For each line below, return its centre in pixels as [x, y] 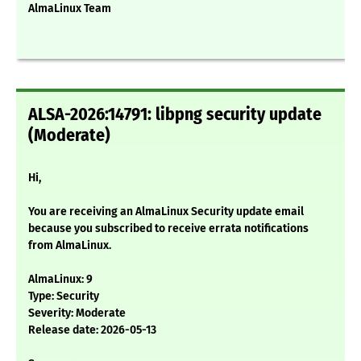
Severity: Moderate [77, 313]
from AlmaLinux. [70, 246]
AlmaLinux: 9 [60, 280]
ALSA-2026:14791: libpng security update [175, 115]
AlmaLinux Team [70, 9]
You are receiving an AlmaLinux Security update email [166, 212]
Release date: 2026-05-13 [92, 330]
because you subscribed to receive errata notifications [168, 229]
